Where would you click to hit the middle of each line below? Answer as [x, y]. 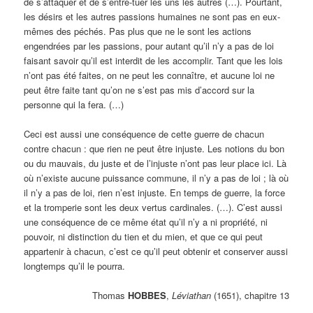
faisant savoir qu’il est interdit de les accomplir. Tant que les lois [154, 61]
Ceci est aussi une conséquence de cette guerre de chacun [144, 134]
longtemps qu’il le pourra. [75, 266]
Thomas [110, 296]
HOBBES [147, 296]
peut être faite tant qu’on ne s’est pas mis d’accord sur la [139, 90]
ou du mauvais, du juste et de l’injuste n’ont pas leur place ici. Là [155, 163]
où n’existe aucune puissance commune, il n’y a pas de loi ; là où [156, 178]
